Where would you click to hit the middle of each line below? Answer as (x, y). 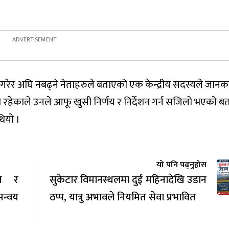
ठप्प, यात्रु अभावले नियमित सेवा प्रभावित (122, 198)
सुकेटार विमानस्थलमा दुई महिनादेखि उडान (128, 180)
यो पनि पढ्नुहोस (181, 165)
